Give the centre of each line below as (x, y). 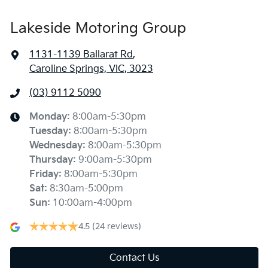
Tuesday (49, 131)
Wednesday (56, 145)
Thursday (51, 160)
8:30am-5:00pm (86, 188)
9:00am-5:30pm (115, 160)
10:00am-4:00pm (92, 203)
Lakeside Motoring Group (98, 28)
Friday (44, 174)
